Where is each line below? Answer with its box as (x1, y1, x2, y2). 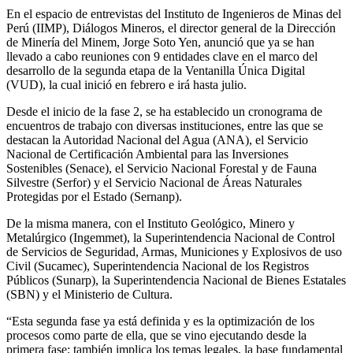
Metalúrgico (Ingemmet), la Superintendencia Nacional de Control (6, 230, 335, 244)
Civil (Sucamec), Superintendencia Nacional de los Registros (6, 258, 309, 273)
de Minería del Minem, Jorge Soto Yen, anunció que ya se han (6, 35, 314, 49)
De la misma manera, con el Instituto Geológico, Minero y (6, 216, 295, 230)
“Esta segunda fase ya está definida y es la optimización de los (6, 314, 314, 328)
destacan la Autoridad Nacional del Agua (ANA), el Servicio (6, 132, 308, 147)
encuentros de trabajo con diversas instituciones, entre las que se (6, 118, 323, 132)
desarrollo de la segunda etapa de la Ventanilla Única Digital (6, 63, 305, 77)
